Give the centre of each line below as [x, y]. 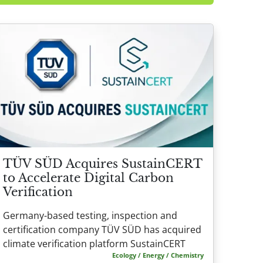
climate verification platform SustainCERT [94, 243]
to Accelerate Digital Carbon [88, 178]
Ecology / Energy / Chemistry [158, 255]
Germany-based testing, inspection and [90, 215]
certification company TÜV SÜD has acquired [102, 229]
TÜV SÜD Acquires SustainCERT [102, 163]
